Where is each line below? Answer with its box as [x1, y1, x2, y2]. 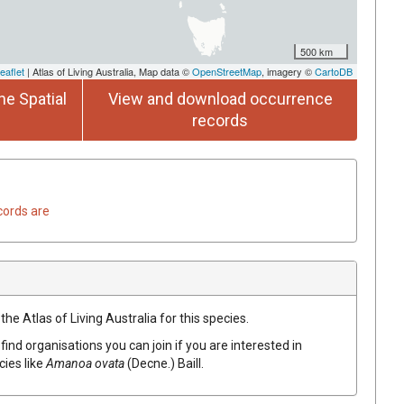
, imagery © [262, 63, 315, 78]
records [192, 110, 248, 130]
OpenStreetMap [192, 63, 262, 78]
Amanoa [46, 355, 92, 371]
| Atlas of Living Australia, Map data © [24, 63, 192, 78]
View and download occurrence [107, 88, 333, 108]
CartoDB [315, 63, 353, 78]
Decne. [132, 355, 170, 371]
